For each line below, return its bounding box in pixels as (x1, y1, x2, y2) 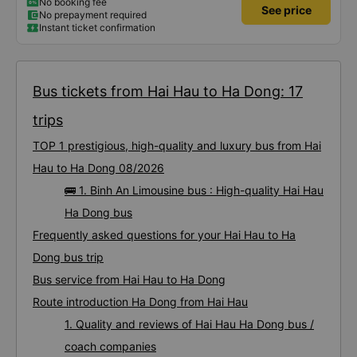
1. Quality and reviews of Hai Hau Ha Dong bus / (65, 317, 314, 331)
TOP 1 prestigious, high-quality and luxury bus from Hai (33, 139, 321, 152)
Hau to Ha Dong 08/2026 (33, 161, 164, 175)
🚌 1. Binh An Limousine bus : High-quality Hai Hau (65, 183, 324, 197)
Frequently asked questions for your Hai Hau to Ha (33, 228, 296, 241)
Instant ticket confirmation (39, 22, 155, 33)
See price (261, 3, 312, 17)
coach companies (65, 339, 156, 353)
